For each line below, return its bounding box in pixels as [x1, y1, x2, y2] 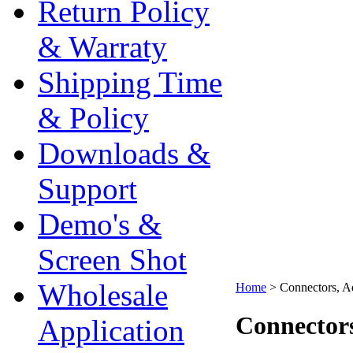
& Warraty [38, 30, 167, 64]
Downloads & [38, 136, 210, 170]
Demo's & [38, 207, 162, 241]
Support [38, 172, 137, 206]
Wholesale [38, 278, 168, 312]
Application [38, 314, 184, 347]
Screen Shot [38, 243, 187, 277]
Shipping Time [38, 65, 222, 99]
